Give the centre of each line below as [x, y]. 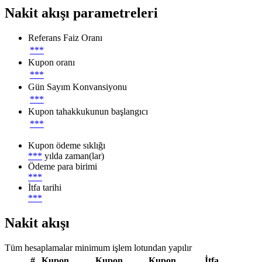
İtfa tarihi [45, 188]
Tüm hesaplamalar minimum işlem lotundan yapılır [98, 247]
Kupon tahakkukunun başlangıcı [88, 112]
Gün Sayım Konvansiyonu [77, 87]
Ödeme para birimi [63, 167]
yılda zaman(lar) [74, 156]
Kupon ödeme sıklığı [67, 146]
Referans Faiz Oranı [65, 38]
